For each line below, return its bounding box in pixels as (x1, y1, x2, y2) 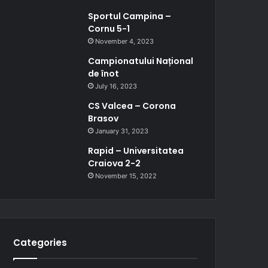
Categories (13, 236, 68, 249)
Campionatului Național (88, 54, 194, 67)
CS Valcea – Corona (88, 99, 176, 112)
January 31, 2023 (95, 126, 149, 135)
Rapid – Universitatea (88, 144, 184, 157)
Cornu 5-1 (88, 22, 130, 35)
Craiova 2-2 (88, 157, 141, 169)
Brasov (88, 112, 119, 124)
